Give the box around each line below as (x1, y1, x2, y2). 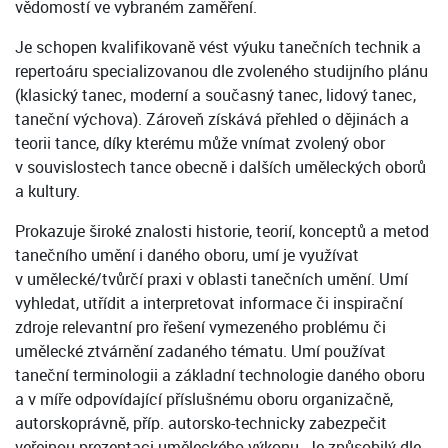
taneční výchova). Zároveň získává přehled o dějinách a (15, 108, 409, 131)
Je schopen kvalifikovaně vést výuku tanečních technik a (15, 36, 421, 59)
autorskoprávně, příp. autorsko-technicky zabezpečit (15, 412, 387, 435)
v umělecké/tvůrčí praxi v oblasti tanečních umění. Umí (15, 268, 408, 291)
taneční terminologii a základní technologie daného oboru (15, 364, 425, 387)
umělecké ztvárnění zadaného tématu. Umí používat (15, 340, 386, 363)
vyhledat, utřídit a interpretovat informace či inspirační (15, 292, 403, 315)
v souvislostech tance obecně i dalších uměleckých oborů (15, 156, 426, 179)
